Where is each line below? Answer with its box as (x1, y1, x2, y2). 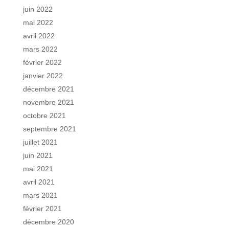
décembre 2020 (22, 217, 74, 226)
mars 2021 (22, 191, 58, 199)
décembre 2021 (22, 84, 74, 93)
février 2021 (22, 204, 62, 213)
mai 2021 (22, 164, 53, 173)
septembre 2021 (22, 124, 76, 133)
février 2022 (22, 58, 62, 66)
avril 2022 (22, 31, 55, 40)
